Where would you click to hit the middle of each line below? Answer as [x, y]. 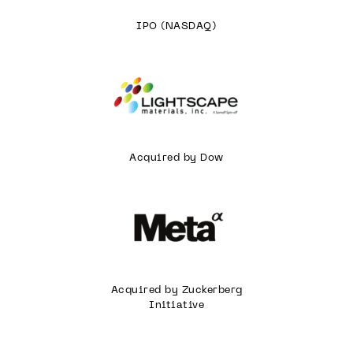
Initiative [176, 305]
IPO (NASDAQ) [176, 27]
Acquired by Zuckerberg [176, 290]
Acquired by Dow [176, 159]
